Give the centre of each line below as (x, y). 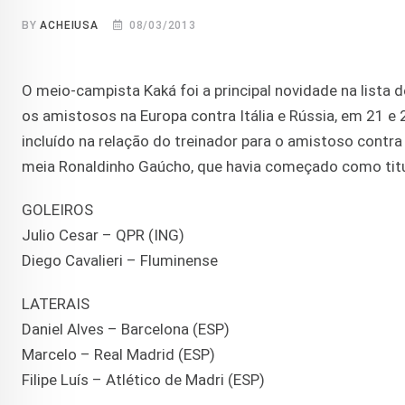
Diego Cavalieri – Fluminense (120, 261)
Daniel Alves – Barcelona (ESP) (126, 330)
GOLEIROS (57, 210)
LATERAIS (56, 304)
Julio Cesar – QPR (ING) (103, 235)
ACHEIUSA (69, 26)
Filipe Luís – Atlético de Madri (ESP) (143, 380)
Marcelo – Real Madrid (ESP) (118, 355)
